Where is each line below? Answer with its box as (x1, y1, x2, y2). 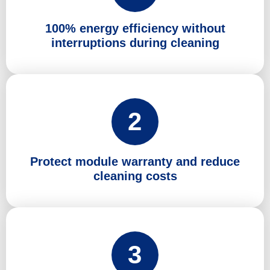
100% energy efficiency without (45, 21, 225, 35)
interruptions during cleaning (51, 36, 219, 49)
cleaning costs (93, 169, 177, 183)
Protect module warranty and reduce (30, 154, 240, 168)
